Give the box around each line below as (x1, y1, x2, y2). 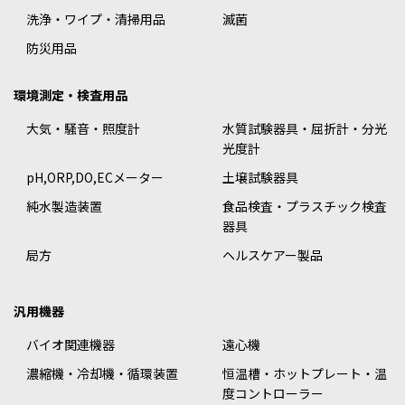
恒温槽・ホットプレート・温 (222, 364, 387, 383)
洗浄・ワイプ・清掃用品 (26, 10, 165, 29)
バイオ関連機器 (26, 335, 115, 354)
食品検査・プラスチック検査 (222, 197, 387, 216)
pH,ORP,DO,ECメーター (26, 168, 164, 187)
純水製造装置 (26, 197, 102, 216)
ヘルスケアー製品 (222, 246, 323, 265)
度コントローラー (222, 384, 324, 403)
